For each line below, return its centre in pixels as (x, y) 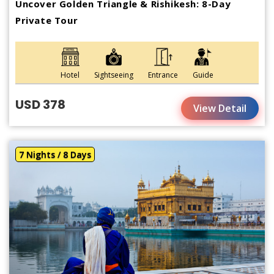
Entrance (163, 75)
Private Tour (47, 20)
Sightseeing (114, 75)
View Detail (220, 109)
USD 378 (40, 105)
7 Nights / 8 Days (55, 155)
